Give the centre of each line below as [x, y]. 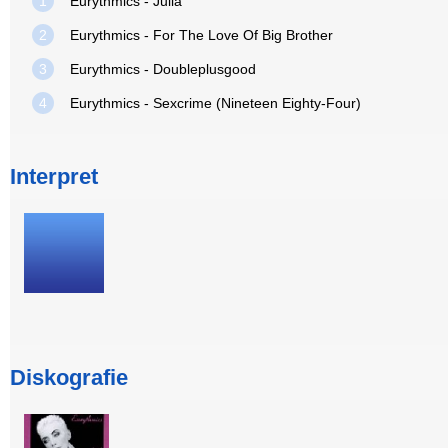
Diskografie [69, 378]
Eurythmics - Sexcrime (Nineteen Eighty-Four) [215, 103]
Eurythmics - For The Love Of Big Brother [201, 35]
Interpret [54, 176]
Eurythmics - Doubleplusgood [163, 69]
